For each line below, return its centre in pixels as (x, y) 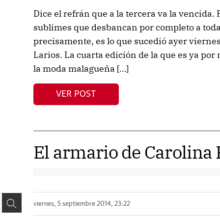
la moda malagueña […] (81, 69)
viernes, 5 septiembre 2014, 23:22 (82, 204)
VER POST (76, 94)
